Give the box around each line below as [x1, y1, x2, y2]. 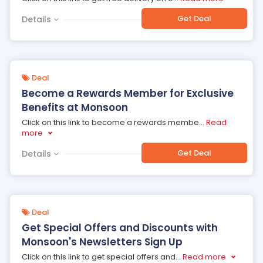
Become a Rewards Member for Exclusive [22, 86, 234, 100]
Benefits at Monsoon [22, 100, 128, 114]
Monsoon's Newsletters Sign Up [22, 235, 183, 249]
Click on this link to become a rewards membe [22, 117, 199, 128]
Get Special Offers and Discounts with [22, 221, 218, 235]
